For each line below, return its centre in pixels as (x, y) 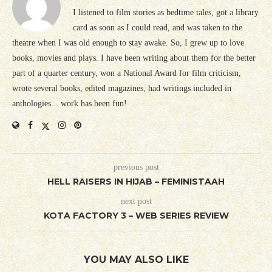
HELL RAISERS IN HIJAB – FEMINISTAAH (136, 181)
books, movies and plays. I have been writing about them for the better (134, 58)
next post (136, 201)
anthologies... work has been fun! (70, 103)
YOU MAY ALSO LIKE (136, 259)
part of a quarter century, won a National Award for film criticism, (127, 73)
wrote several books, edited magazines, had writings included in (122, 88)
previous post (136, 167)
